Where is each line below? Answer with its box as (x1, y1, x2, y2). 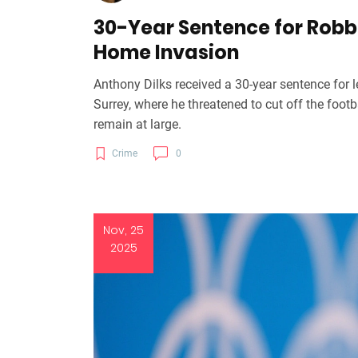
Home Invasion (93, 38, 239, 66)
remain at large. (93, 116, 181, 132)
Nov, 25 (103, 221, 144, 238)
